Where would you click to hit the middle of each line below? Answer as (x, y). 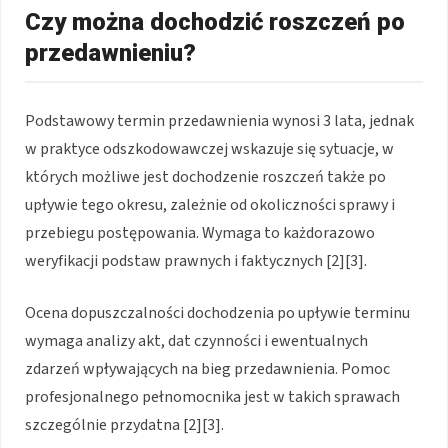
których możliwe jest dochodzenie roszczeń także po (205, 177)
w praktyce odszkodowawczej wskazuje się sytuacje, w (209, 149)
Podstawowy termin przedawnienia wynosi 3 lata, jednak (219, 121)
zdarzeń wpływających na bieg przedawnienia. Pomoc (207, 369)
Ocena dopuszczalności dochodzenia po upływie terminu (217, 313)
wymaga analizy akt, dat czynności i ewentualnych (196, 341)
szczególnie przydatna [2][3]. (124, 425)
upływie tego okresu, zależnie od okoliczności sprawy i (210, 205)
